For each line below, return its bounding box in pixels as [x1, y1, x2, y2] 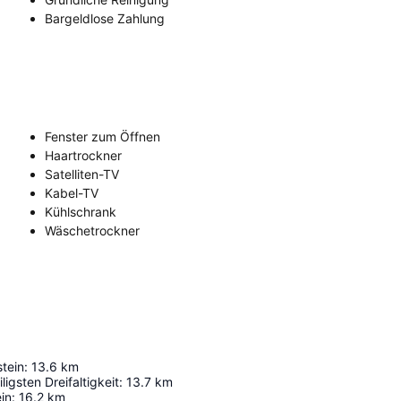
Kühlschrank [45, 204, 116, 219]
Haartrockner [45, 148, 122, 163]
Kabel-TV [45, 185, 98, 200]
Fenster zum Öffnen [45, 129, 160, 144]
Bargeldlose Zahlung [45, 11, 165, 26]
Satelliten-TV [45, 166, 119, 182]
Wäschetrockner [45, 223, 140, 238]
